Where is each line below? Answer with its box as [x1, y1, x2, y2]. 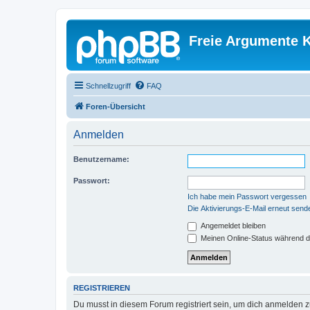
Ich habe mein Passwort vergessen [188, 192, 307, 201]
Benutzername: [73, 155, 129, 163]
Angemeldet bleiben [199, 221, 266, 230]
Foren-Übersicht [86, 102, 145, 111]
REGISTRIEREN [73, 284, 130, 293]
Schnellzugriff [86, 82, 131, 90]
